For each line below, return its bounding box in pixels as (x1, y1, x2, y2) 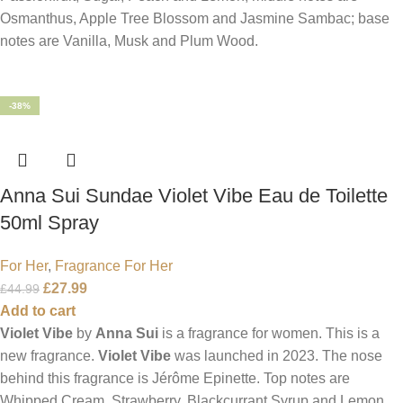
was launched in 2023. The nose (171, 347, 382, 363)
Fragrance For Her (55, 257, 173, 273)
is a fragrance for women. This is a (158, 325, 380, 341)
